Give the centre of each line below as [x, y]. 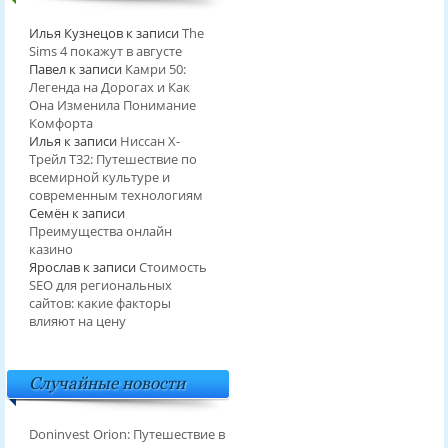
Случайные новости [106, 383]
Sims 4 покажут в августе [105, 51]
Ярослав [54, 267]
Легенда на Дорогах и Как [109, 87]
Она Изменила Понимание [112, 105]
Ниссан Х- [149, 141]
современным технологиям [115, 195]
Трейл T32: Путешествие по [112, 159]
